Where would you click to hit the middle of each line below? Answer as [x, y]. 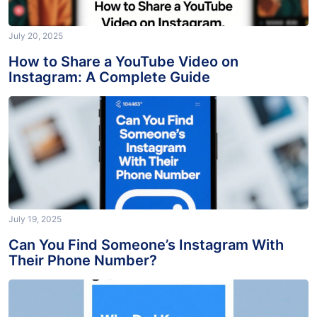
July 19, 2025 [35, 229]
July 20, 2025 [36, 46]
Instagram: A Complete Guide [109, 87]
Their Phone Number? [83, 271]
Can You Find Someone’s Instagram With [146, 255]
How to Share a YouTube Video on [123, 72]
